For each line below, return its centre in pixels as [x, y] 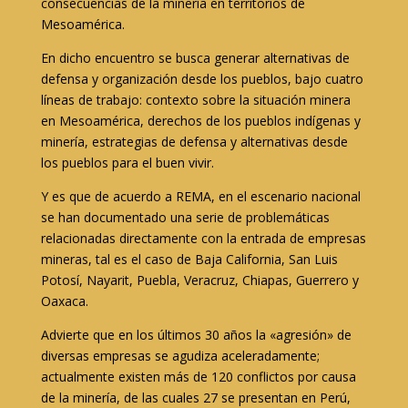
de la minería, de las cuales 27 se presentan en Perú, [195, 398]
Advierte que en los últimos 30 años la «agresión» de [196, 335]
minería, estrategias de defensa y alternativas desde [194, 142]
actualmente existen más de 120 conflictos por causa [198, 377]
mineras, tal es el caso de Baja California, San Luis [189, 259]
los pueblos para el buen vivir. [127, 163]
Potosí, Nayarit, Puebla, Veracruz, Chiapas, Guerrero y [199, 280]
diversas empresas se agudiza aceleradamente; [180, 356]
